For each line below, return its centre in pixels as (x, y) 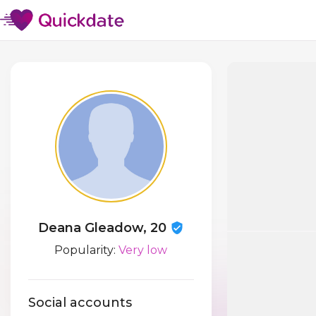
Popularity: (87, 250)
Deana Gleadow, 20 (104, 228)
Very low (143, 250)
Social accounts (80, 303)
